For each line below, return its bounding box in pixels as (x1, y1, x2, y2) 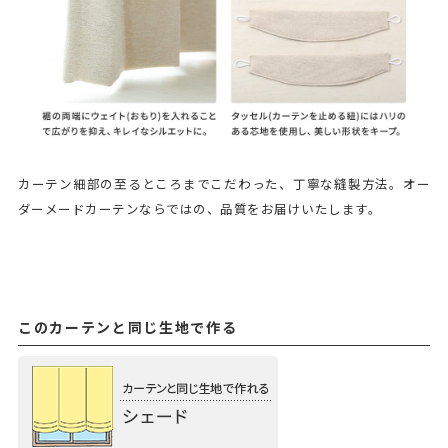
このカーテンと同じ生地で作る (17, 318, 238, 336)
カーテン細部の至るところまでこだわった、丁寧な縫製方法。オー (17, 176, 431, 192)
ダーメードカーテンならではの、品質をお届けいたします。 (17, 201, 382, 217)
